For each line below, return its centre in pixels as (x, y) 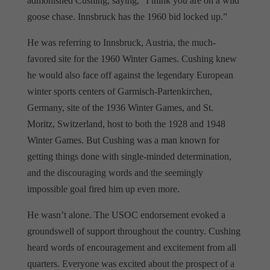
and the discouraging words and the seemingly (115, 172)
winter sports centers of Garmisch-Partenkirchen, (119, 91)
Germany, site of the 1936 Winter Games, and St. (120, 107)
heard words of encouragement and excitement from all (131, 247)
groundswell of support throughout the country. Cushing (133, 231)
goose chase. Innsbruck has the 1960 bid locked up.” (127, 16)
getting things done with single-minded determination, (129, 156)
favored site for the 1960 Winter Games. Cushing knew (132, 58)
